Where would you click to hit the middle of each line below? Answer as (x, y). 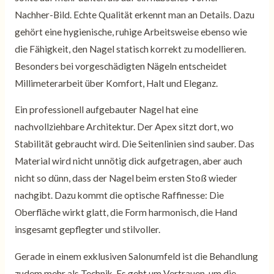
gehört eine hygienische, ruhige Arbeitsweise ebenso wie (131, 31)
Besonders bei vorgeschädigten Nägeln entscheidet (120, 66)
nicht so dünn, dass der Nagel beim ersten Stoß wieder (126, 178)
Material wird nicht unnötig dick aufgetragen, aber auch (128, 161)
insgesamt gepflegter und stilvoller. (87, 230)
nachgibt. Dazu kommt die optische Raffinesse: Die (119, 195)
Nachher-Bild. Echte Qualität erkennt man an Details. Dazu (134, 14)
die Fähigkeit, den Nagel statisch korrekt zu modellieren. (130, 49)
